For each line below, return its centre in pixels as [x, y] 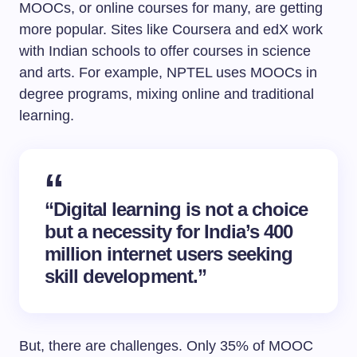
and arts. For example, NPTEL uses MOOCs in [168, 73]
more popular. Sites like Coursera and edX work [171, 29]
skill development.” [126, 276]
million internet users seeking [169, 254]
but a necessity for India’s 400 [169, 231]
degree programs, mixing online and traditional [167, 94]
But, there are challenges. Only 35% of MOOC [166, 346]
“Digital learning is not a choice [177, 209]
